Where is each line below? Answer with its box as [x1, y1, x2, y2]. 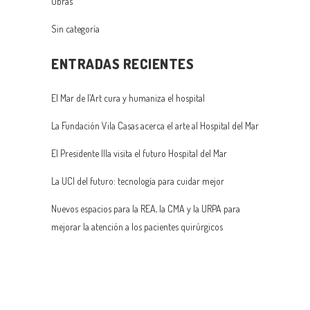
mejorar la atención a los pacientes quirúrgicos [51, 221, 223, 233]
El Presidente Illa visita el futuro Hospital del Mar [51, 147, 227, 160]
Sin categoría [51, 23, 100, 35]
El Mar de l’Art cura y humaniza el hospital [51, 92, 205, 104]
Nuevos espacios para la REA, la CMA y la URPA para [51, 203, 240, 215]
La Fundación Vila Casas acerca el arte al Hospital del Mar [51, 120, 259, 132]
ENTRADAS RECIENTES [51, 55, 194, 73]
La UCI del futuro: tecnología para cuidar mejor [51, 175, 224, 188]
